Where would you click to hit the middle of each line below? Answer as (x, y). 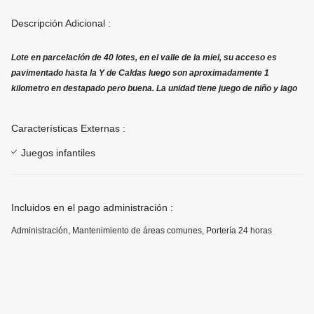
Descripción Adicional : (61, 23)
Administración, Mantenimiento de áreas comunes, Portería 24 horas (142, 231)
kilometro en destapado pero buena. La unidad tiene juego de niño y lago (154, 89)
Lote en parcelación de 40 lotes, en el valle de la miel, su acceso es (144, 58)
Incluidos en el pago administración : (92, 208)
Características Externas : (68, 129)
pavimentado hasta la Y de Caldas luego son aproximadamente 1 (140, 73)
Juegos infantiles (58, 153)
